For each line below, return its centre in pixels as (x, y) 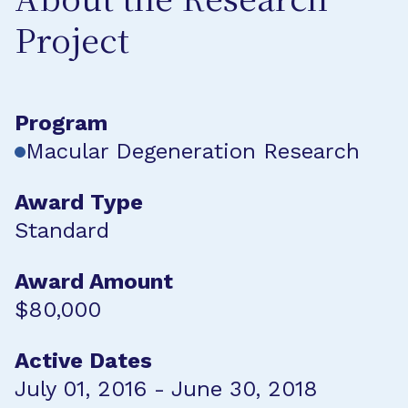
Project (72, 44)
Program (61, 123)
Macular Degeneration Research (193, 151)
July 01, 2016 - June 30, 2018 (166, 389)
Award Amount (94, 281)
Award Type (79, 202)
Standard (62, 230)
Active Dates (83, 361)
